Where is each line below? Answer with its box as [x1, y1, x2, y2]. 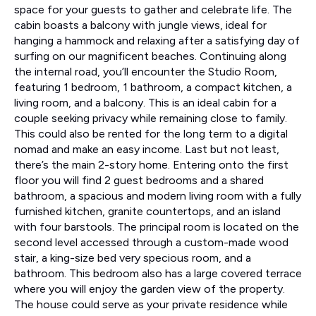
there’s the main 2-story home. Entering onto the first [14, 157, 288, 171]
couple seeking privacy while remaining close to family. [14, 111, 287, 125]
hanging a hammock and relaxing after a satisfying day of [14, 33, 300, 47]
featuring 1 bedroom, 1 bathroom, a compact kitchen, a [14, 80, 292, 94]
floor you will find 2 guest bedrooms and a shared [14, 173, 264, 187]
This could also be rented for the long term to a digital [14, 126, 288, 140]
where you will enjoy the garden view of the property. [14, 281, 285, 296]
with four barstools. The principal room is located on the [14, 219, 299, 233]
